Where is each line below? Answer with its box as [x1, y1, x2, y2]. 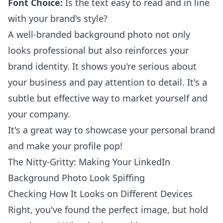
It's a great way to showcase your [8, 124, 151, 136]
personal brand [151, 124, 215, 136]
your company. [8, 108, 70, 120]
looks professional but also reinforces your [8, 44, 189, 56]
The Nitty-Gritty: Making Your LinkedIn [8, 156, 170, 168]
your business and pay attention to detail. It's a [8, 76, 207, 88]
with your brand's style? [8, 12, 108, 24]
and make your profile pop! [8, 140, 122, 152]
